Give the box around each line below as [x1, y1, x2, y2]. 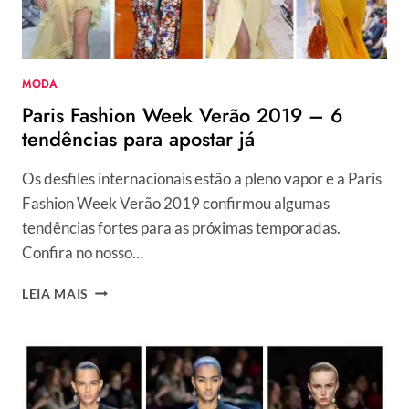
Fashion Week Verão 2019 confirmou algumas [22, 193, 330, 213]
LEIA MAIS [22, 286, 89, 301]
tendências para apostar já [22, 123, 255, 153]
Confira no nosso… [22, 242, 143, 262]
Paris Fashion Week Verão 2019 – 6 [22, 100, 342, 130]
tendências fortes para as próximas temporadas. [22, 217, 341, 237]
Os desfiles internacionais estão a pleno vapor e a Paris [22, 168, 382, 188]
